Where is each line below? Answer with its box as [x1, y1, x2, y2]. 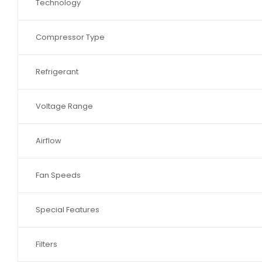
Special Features [36, 204, 99, 215]
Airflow [36, 135, 61, 146]
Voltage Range [36, 100, 93, 112]
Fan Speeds [36, 169, 81, 181]
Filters [36, 238, 57, 250]
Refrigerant [36, 65, 78, 77]
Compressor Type [36, 31, 105, 43]
